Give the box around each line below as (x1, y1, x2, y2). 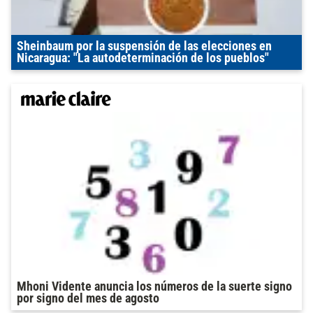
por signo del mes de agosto (17, 291, 159, 305)
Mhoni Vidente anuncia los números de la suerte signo (17, 279, 292, 293)
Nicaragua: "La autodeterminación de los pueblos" (17, 50, 269, 65)
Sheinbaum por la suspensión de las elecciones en (17, 38, 272, 53)
